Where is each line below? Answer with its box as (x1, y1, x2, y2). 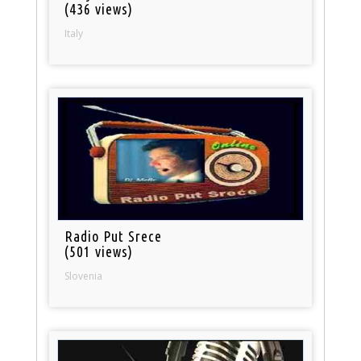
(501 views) (64, 243, 134, 259)
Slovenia (64, 268, 103, 283)
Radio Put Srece (64, 227, 163, 244)
